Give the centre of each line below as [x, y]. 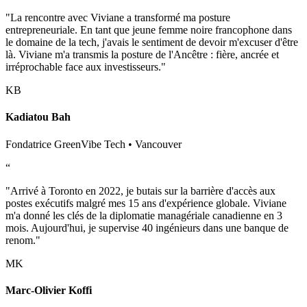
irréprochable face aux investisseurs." [86, 67]
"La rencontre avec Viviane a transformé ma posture [118, 18]
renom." [23, 240]
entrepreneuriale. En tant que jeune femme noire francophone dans [149, 30]
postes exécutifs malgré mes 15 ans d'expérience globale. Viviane [146, 203]
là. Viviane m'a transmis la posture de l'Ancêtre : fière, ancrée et [142, 55]
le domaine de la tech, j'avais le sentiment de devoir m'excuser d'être [152, 42]
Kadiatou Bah [38, 117]
